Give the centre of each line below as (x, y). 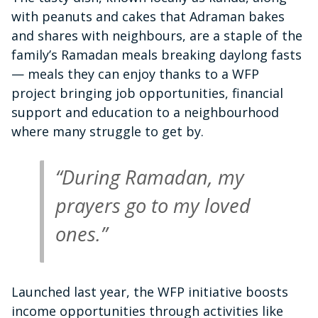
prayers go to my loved (153, 206)
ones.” (81, 234)
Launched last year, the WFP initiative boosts (150, 291)
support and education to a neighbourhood (145, 113)
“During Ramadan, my (150, 177)
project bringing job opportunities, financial (147, 93)
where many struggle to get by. (108, 132)
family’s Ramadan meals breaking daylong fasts (157, 55)
